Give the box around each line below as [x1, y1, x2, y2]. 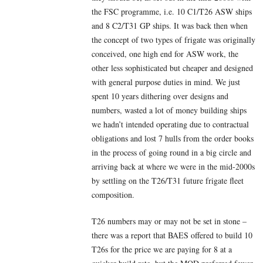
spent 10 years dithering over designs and [92, 90, 228, 102]
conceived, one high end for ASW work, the [92, 48, 238, 60]
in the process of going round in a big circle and [92, 147, 251, 159]
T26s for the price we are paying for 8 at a [92, 244, 232, 255]
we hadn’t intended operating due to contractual [92, 119, 249, 130]
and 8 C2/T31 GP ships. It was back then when [92, 20, 248, 32]
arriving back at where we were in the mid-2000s [92, 161, 255, 173]
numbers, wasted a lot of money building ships [92, 104, 247, 116]
